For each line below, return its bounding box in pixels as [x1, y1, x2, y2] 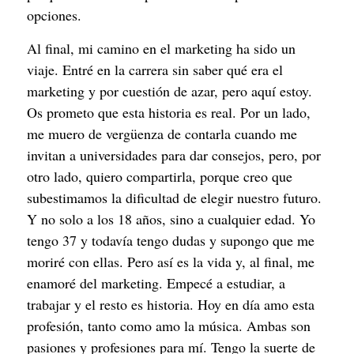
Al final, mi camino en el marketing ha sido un [27, 38, 296, 58]
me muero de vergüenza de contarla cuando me [27, 123, 297, 143]
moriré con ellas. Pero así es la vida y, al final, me [27, 251, 314, 271]
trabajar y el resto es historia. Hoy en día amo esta [27, 294, 314, 314]
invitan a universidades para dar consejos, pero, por [27, 145, 321, 164]
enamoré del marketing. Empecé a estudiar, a [27, 273, 285, 292]
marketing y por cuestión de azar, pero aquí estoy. [27, 81, 312, 100]
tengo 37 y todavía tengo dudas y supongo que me [27, 230, 314, 250]
